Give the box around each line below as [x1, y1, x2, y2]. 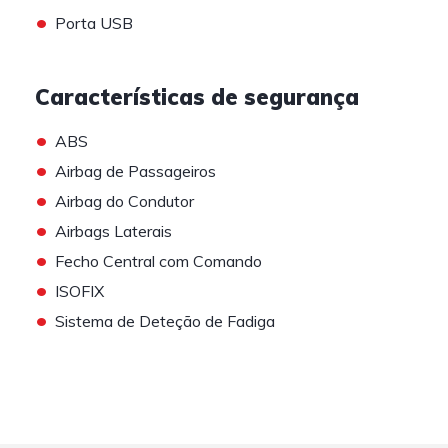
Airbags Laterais [55, 221, 172, 241]
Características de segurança [35, 83, 359, 111]
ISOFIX [55, 281, 104, 301]
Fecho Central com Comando [55, 251, 262, 271]
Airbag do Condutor [55, 191, 194, 211]
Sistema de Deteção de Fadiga [55, 311, 275, 331]
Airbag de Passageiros [55, 161, 216, 181]
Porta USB [55, 13, 133, 33]
